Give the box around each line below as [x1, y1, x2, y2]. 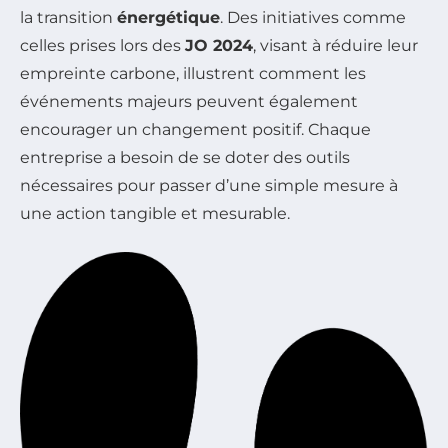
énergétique [117, 8, 220, 28]
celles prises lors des [20, 36, 185, 56]
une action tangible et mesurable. [20, 204, 290, 224]
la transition [20, 8, 117, 28]
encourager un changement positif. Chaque [20, 120, 371, 140]
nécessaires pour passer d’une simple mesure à [20, 176, 398, 196]
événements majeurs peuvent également [20, 92, 358, 112]
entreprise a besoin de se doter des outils [20, 148, 350, 168]
